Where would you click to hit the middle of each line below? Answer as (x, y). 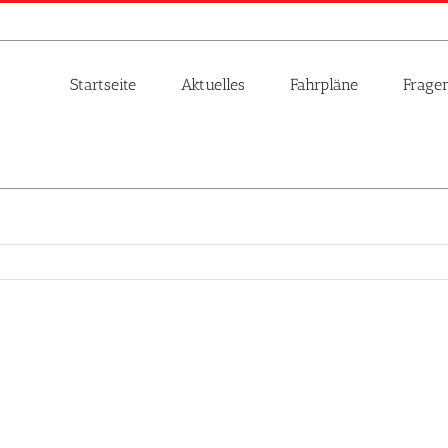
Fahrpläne (324, 84)
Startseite (103, 84)
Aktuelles (213, 84)
